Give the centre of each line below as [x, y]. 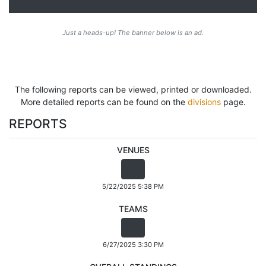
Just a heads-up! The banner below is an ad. [133, 32]
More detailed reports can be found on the [104, 102]
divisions [204, 102]
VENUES [133, 150]
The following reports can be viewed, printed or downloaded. [133, 89]
